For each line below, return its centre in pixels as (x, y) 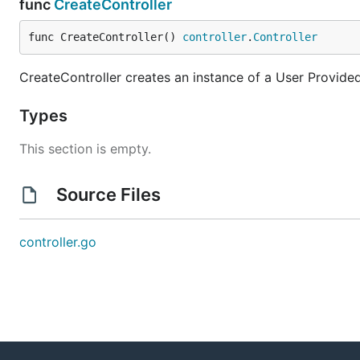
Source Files (108, 194)
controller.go (58, 242)
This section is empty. (85, 149)
